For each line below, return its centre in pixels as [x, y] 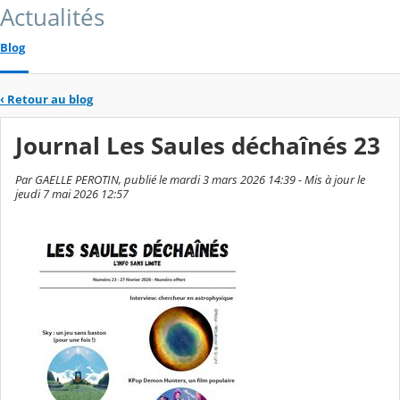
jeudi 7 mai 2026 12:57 [72, 194]
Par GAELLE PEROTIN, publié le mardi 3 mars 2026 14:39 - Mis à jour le [190, 180]
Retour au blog [50, 99]
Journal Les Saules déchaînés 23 [198, 146]
